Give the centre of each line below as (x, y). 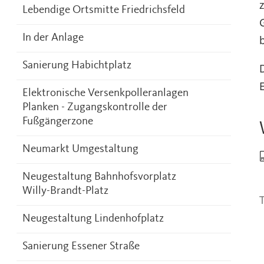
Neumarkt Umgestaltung (80, 149)
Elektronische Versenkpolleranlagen (105, 93)
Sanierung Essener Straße (81, 247)
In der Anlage (53, 38)
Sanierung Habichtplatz (77, 66)
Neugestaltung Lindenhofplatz (93, 219)
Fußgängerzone (58, 122)
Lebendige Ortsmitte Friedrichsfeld (104, 10)
